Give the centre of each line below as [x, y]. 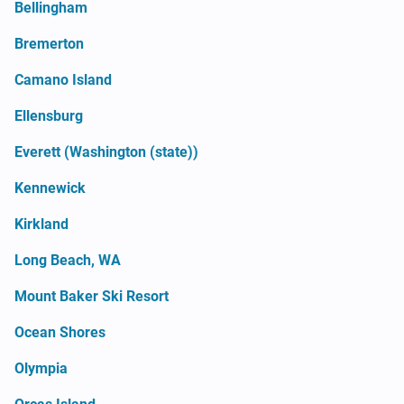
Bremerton [49, 43]
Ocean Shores [60, 332]
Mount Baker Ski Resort [92, 296]
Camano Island [63, 79]
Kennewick [50, 188]
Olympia [41, 368]
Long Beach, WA [68, 260]
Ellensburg [49, 115]
